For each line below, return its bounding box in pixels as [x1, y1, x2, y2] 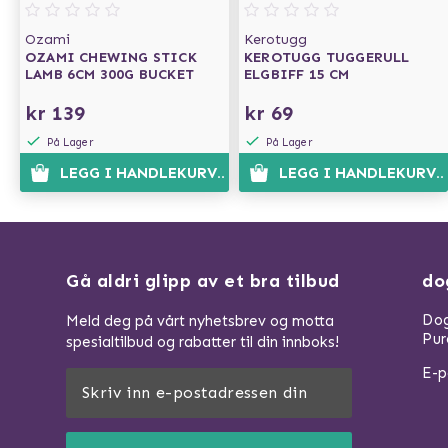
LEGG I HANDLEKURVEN [59, 164, 237, 182]
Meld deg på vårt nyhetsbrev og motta [66, 312, 334, 330]
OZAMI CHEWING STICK [25, 49, 197, 66]
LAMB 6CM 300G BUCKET [25, 66, 194, 83]
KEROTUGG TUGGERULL [244, 49, 410, 66]
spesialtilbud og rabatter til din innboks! [66, 333, 339, 351]
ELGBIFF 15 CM [244, 66, 350, 83]
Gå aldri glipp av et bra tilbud [66, 270, 340, 292]
